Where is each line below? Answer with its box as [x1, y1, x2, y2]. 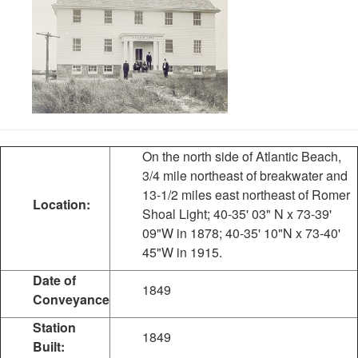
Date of [33, 271, 76, 289]
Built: [33, 337, 65, 356]
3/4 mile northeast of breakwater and [142, 166, 348, 185]
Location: [33, 195, 90, 213]
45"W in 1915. [142, 243, 222, 261]
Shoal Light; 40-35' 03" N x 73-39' [142, 205, 332, 223]
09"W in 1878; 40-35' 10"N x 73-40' [142, 224, 340, 242]
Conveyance [33, 290, 109, 308]
